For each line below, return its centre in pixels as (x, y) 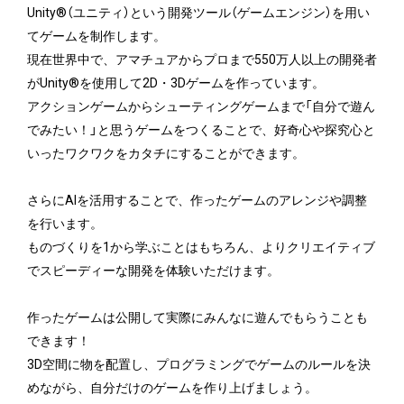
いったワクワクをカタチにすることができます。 (165, 152)
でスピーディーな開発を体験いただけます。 (153, 269)
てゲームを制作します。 (96, 35)
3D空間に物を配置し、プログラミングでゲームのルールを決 (198, 363)
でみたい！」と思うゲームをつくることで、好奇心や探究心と (201, 129)
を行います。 (64, 222)
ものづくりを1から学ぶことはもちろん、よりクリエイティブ (201, 246)
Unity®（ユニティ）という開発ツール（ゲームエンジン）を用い (198, 11)
